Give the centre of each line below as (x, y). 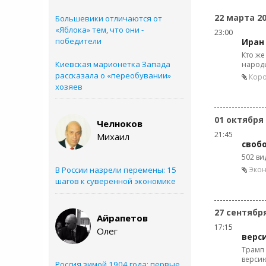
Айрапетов (122, 218)
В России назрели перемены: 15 (116, 170)
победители (78, 41)
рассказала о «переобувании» (113, 75)
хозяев (69, 87)
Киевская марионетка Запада (113, 64)
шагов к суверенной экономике (115, 181)
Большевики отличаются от (109, 18)
